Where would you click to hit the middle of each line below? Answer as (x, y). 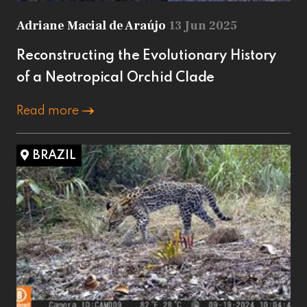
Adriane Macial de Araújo (93, 25)
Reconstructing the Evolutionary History (147, 56)
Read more (49, 111)
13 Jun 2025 (203, 25)
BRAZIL (54, 155)
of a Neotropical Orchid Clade (116, 78)
